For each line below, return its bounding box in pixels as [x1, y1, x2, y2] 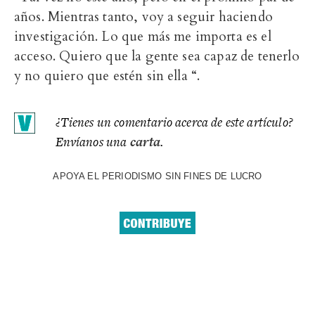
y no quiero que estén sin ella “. [14, 67, 200, 86]
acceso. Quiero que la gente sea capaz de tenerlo [14, 47, 300, 66]
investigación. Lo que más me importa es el [14, 27, 271, 46]
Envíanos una [55, 133, 130, 151]
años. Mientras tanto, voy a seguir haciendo [14, 8, 273, 27]
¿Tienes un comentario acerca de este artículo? [55, 113, 293, 131]
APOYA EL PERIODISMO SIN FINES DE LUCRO [53, 171, 262, 182]
